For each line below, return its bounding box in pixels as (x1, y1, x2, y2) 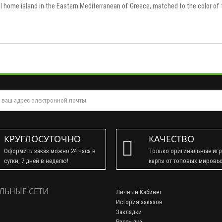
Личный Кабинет (116, 188, 162, 196)
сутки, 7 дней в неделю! (3, 157, 68, 165)
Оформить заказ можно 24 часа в (3, 147, 96, 155)
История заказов (116, 198, 163, 206)
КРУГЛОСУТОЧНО (3, 132, 81, 145)
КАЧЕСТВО (149, 132, 194, 145)
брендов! (149, 166, 173, 174)
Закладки (116, 208, 142, 216)
